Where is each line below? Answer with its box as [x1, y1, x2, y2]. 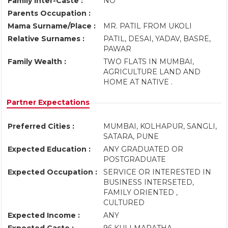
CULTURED [103, 198, 149, 207]
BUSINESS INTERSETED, [103, 178, 194, 187]
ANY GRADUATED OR [103, 145, 183, 154]
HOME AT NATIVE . [103, 77, 175, 87]
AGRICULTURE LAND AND [103, 67, 201, 76]
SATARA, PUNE [103, 132, 161, 141]
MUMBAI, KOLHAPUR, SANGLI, [103, 122, 217, 131]
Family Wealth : [8, 57, 66, 66]
